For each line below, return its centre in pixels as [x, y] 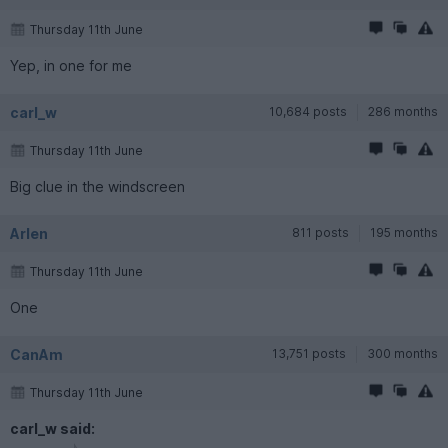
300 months [402, 353]
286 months [403, 111]
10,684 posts [308, 111]
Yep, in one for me [71, 65]
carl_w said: [52, 428]
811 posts [320, 232]
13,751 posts [309, 353]
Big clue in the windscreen [97, 186]
